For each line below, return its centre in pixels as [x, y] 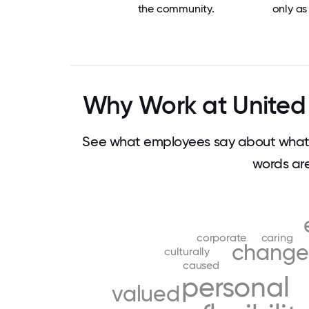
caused [201, 265]
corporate [222, 237]
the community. [176, 9]
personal [236, 287]
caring [277, 237]
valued [146, 294]
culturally [187, 251]
